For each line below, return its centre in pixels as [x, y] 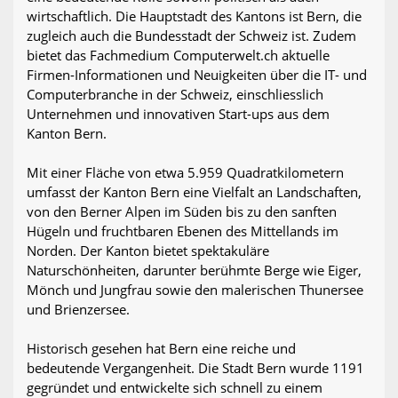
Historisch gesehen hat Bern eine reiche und [161, 349]
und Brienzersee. [78, 310]
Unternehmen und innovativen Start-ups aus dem [178, 114]
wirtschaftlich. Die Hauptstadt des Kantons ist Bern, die [194, 16]
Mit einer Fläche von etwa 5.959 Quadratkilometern [185, 173]
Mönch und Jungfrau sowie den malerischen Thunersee [195, 290]
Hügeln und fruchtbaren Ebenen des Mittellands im [183, 231]
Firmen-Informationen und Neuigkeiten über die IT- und [197, 75]
